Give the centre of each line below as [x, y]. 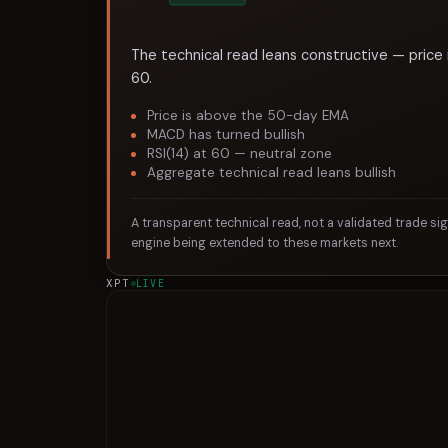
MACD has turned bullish [225, 134]
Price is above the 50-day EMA [247, 115]
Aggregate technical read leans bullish [271, 172]
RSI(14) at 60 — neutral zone [239, 153]
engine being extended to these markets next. [264, 243]
